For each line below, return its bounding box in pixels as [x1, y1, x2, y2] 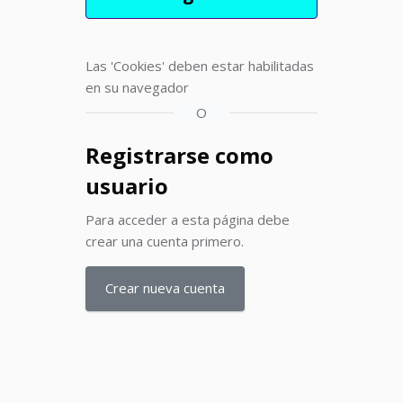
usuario [85, 170, 168, 201]
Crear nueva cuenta [105, 279, 225, 297]
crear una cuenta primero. [85, 231, 244, 250]
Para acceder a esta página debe [85, 210, 290, 228]
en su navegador [85, 77, 189, 96]
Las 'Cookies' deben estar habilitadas [85, 56, 314, 75]
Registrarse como [85, 139, 273, 170]
